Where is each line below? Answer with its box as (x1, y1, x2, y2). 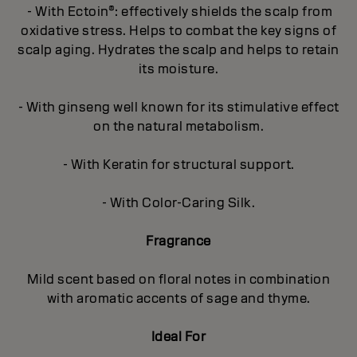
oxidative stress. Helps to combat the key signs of (21, 22, 336, 39)
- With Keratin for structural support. (62, 155, 295, 173)
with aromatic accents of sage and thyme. (46, 289, 311, 307)
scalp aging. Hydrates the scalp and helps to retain (18, 41, 339, 58)
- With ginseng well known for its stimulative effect (18, 98, 339, 116)
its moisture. (138, 60, 219, 77)
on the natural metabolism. (93, 117, 264, 135)
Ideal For (151, 328, 206, 345)
